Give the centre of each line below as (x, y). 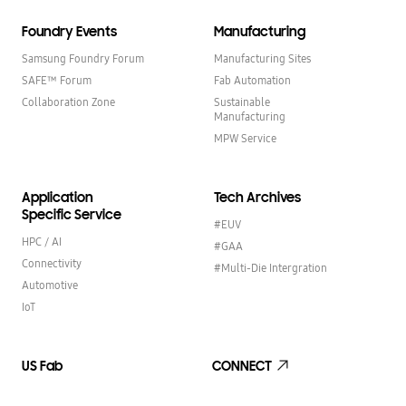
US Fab (42, 366)
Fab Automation (252, 80)
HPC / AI (42, 242)
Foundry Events (69, 32)
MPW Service (245, 138)
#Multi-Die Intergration (271, 268)
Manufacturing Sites (262, 58)
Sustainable (242, 102)
